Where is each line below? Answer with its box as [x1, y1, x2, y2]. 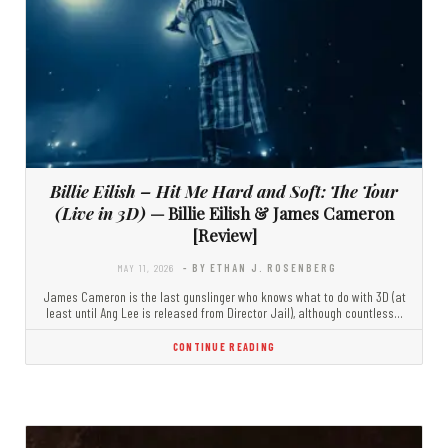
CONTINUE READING [172, 340, 276, 354]
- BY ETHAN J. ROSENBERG [182, 261, 337, 275]
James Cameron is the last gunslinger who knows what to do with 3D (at [42, 288, 406, 306]
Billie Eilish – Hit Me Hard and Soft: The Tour [50, 180, 398, 203]
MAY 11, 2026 [116, 261, 175, 275]
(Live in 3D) [54, 202, 146, 225]
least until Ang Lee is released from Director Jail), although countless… [45, 304, 403, 322]
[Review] [191, 224, 257, 247]
